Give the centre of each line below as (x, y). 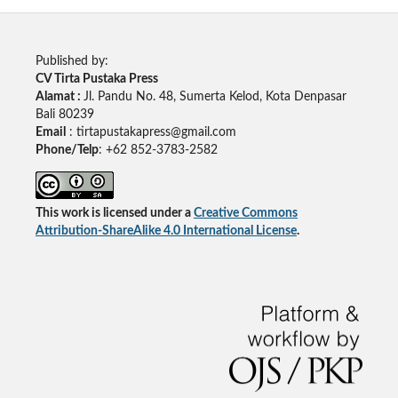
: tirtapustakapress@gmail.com (151, 132)
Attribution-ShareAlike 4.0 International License (166, 231)
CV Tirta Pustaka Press (96, 79)
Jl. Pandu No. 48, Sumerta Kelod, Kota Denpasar (215, 96)
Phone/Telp (67, 150)
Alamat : (59, 96)
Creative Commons (245, 213)
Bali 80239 (64, 114)
